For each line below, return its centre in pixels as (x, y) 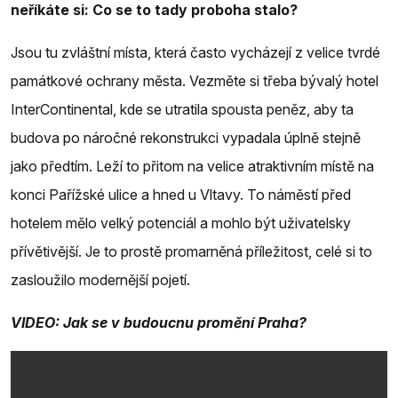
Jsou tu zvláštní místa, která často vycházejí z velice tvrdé (195, 52)
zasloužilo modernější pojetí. (100, 279)
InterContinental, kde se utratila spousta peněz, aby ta (182, 109)
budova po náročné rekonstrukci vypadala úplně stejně (186, 137)
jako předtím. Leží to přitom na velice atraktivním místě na (192, 166)
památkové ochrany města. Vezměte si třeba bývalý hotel (195, 80)
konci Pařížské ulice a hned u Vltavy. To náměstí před (181, 194)
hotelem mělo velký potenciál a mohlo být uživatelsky (181, 223)
